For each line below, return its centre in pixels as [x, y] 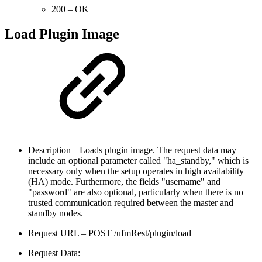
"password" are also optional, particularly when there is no [136, 192]
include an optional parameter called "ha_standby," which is [138, 160]
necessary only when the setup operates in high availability [136, 171]
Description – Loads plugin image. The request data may [132, 150]
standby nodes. [56, 213]
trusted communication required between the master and [131, 202]
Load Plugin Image [62, 34]
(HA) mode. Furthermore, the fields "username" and [124, 181]
